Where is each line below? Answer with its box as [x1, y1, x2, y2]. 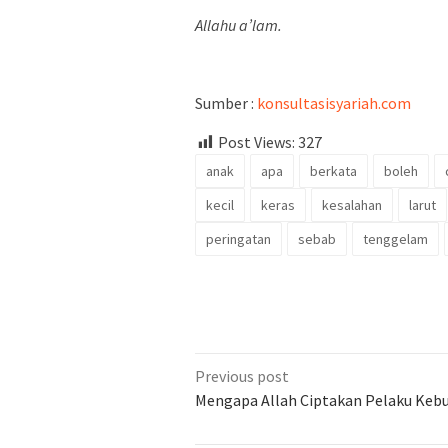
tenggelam [363, 229, 428, 248]
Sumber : [195, 92, 257, 113]
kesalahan [322, 195, 382, 214]
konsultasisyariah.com [257, 92, 411, 113]
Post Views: [218, 131, 295, 152]
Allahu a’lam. [195, 14, 282, 35]
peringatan [206, 229, 271, 248]
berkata [310, 161, 357, 180]
